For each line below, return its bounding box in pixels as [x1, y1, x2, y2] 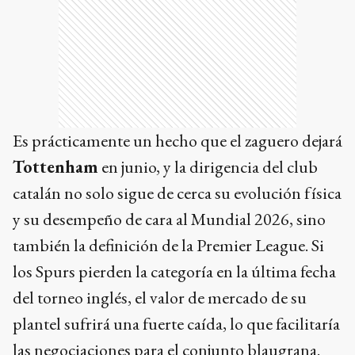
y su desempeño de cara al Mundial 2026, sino [13, 208, 326, 231]
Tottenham [13, 155, 98, 179]
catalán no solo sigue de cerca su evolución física [13, 181, 342, 205]
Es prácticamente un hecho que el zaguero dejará [13, 129, 342, 153]
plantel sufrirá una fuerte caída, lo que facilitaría [13, 312, 340, 336]
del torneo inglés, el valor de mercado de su [13, 286, 307, 310]
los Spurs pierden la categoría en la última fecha [13, 260, 336, 284]
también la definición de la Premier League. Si [13, 234, 324, 258]
